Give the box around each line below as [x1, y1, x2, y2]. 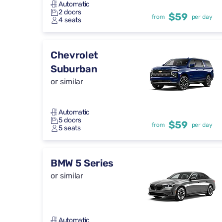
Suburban [51, 63, 98, 75]
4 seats [58, 16, 81, 25]
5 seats [58, 124, 81, 133]
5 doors [58, 116, 81, 125]
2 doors [58, 8, 81, 17]
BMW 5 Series [51, 157, 114, 169]
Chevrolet [51, 49, 99, 61]
